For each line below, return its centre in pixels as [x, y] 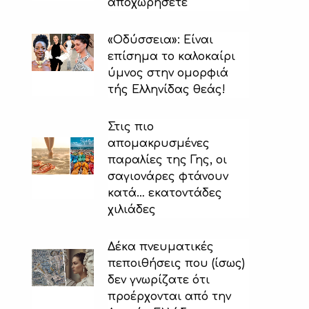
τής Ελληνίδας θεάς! [167, 89]
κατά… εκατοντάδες [165, 193]
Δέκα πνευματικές [161, 247]
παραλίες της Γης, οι [167, 160]
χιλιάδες [132, 209]
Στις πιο [131, 127]
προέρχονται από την [169, 296]
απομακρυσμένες [159, 143]
